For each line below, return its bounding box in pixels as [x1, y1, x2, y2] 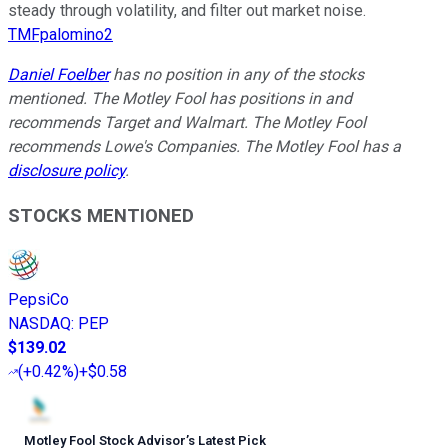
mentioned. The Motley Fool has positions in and [8, 89, 352, 109]
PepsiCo [8, 289, 69, 309]
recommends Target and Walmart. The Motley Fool [8, 113, 366, 133]
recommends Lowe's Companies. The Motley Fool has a [8, 137, 401, 157]
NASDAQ [8, 313, 71, 333]
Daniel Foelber [8, 65, 109, 85]
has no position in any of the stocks [109, 65, 364, 85]
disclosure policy [8, 161, 125, 181]
